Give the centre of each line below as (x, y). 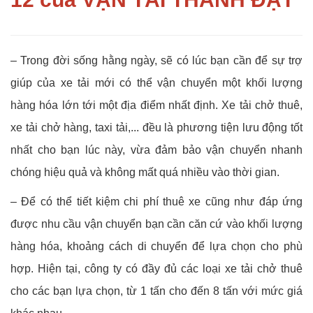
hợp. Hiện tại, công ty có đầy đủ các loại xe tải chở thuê (156, 269)
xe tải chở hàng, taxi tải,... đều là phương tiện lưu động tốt (156, 128)
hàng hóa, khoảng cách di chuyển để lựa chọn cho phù (156, 247)
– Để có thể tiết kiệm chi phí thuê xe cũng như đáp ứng (156, 202)
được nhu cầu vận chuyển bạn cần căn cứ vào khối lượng (156, 224)
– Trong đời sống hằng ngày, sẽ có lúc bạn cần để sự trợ (156, 61)
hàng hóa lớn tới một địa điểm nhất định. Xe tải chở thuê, (156, 105)
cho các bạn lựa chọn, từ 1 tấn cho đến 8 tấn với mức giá (156, 291)
